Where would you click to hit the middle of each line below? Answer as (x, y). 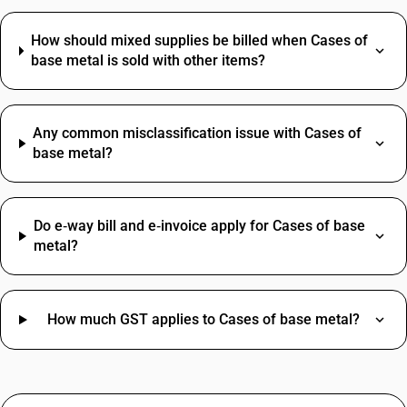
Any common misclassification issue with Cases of (198, 133)
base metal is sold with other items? (148, 60)
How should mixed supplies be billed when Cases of (199, 40)
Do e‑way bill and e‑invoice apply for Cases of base (199, 226)
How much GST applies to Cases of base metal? (203, 319)
